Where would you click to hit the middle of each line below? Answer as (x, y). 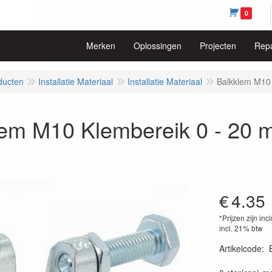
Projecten (218, 46)
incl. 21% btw (241, 228)
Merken (101, 46)
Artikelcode (240, 248)
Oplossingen (158, 46)
